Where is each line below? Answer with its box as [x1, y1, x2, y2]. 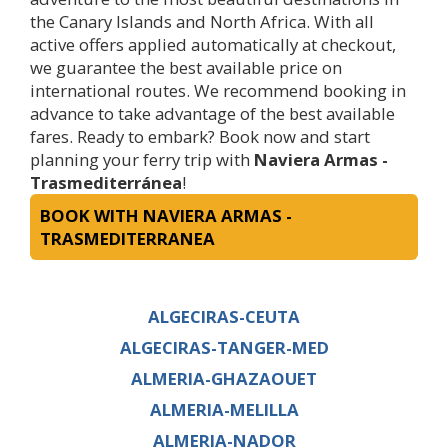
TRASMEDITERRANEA [40, 226, 215, 250]
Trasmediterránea [30, 170, 182, 194]
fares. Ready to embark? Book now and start [30, 124, 370, 148]
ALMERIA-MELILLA [149, 397, 299, 421]
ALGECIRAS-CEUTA [148, 304, 300, 328]
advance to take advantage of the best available [30, 101, 395, 125]
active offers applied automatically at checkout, [30, 32, 396, 56]
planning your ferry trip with [30, 147, 254, 171]
